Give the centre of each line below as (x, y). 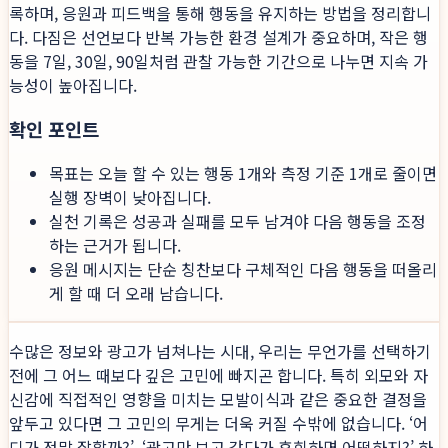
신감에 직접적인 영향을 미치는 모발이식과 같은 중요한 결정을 (218, 399)
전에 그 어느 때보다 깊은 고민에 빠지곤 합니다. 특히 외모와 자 (218, 375)
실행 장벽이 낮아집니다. (130, 197)
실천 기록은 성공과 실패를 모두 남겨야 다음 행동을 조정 (237, 221)
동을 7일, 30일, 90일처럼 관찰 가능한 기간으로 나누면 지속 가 (218, 60)
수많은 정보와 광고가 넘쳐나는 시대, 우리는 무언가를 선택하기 (220, 351)
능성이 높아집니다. (73, 84)
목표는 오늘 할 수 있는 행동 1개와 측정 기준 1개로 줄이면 (243, 173)
